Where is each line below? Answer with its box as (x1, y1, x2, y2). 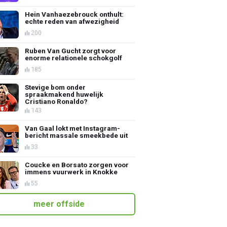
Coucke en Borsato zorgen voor (25, 160, 129, 169)
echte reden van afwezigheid (25, 17, 120, 25)
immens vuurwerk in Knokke (25, 167, 118, 176)
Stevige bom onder (25, 83, 86, 91)
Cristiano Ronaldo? (25, 97, 88, 105)
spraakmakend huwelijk (25, 90, 104, 98)
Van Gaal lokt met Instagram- (25, 124, 121, 132)
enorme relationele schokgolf (25, 53, 123, 62)
